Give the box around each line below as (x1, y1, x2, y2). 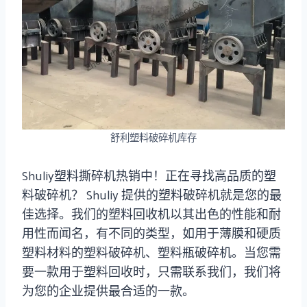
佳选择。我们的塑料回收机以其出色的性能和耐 (22, 201, 281, 225)
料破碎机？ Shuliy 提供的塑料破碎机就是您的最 (22, 182, 282, 206)
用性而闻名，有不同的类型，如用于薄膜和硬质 (22, 221, 281, 244)
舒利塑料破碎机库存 (110, 127, 197, 146)
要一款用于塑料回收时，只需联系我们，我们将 (22, 259, 281, 282)
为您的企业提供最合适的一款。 (22, 278, 195, 302)
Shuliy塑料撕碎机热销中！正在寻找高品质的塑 (22, 163, 276, 186)
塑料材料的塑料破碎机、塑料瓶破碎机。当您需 (22, 240, 281, 263)
